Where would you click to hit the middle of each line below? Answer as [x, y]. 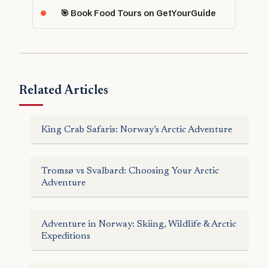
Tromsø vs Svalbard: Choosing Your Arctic [130, 171]
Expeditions [66, 236]
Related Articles [64, 91]
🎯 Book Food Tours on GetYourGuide [138, 13]
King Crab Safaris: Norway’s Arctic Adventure [136, 130]
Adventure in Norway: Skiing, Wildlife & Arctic [138, 224]
